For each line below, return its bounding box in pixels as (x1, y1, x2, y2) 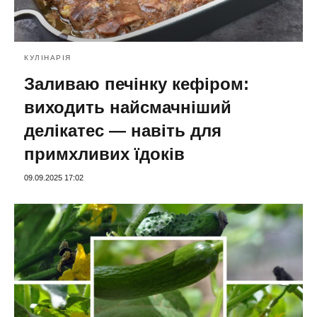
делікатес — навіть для (24, 120, 221, 140)
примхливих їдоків (24, 144, 185, 163)
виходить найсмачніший (24, 97, 231, 117)
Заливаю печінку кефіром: (24, 74, 249, 93)
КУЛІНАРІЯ (24, 53, 71, 62)
